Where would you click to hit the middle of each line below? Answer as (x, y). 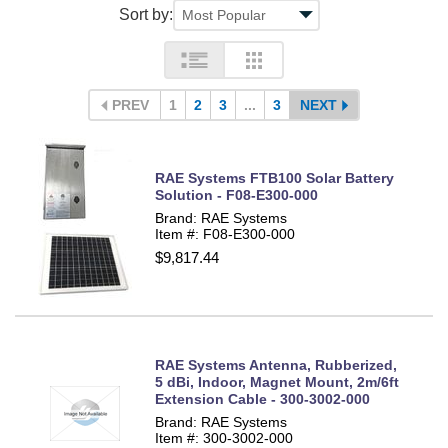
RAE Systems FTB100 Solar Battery (274, 177)
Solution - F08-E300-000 (236, 194)
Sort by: (145, 14)
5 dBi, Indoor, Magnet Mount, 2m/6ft (277, 382)
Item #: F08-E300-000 (225, 233)
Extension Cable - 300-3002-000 (262, 399)
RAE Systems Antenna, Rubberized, (276, 365)
